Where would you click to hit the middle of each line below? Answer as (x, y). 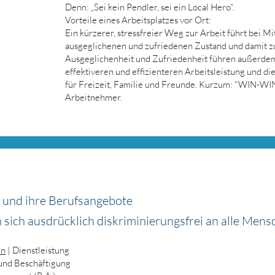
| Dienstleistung (37, 250)
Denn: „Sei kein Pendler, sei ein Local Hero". (149, 7)
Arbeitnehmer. (93, 97)
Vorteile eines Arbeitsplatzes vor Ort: (138, 20)
